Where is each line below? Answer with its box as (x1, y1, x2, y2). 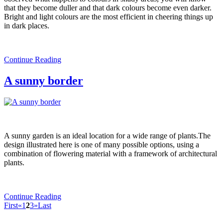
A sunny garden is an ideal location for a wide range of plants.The (4, 131, 211, 140)
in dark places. (4, 21, 49, 30)
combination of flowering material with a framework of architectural (4, 149, 217, 158)
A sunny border (4, 74, 83, 88)
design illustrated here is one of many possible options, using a (4, 140, 199, 149)
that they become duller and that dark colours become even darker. (4, 3, 212, 12)
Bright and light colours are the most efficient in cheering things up (4, 12, 213, 21)
